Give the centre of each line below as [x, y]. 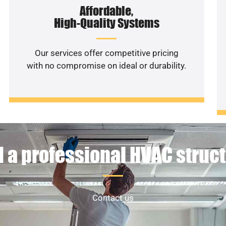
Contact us [113, 198]
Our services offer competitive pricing [106, 53]
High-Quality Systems [106, 23]
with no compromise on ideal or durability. [107, 65]
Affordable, [107, 11]
